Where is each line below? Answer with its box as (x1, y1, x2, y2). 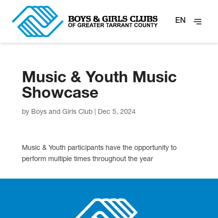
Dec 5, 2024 (97, 109, 136, 116)
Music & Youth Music (21, 71, 177, 87)
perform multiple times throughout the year (21, 156, 153, 163)
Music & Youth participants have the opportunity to (21, 145, 177, 152)
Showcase (21, 87, 98, 102)
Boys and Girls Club (31, 109, 92, 116)
